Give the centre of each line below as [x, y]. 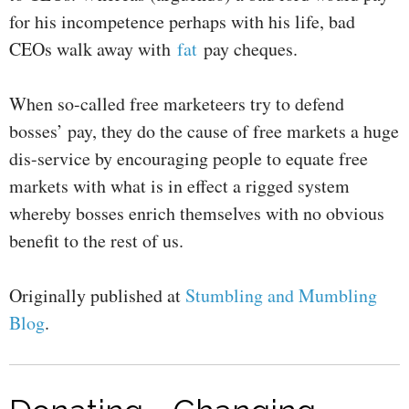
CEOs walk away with [93, 49]
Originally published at [97, 296]
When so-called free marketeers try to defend [177, 104]
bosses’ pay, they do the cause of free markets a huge [204, 131]
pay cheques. [251, 49]
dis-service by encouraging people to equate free [189, 159]
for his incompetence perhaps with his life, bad [182, 22]
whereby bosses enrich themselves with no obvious [197, 214]
